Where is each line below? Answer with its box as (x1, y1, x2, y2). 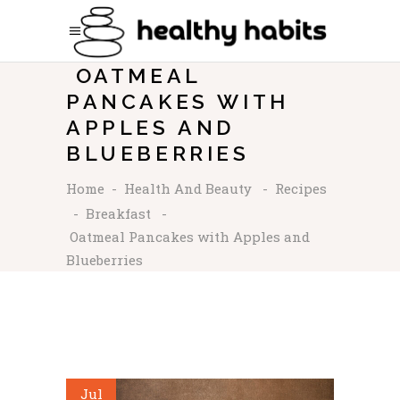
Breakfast (86, 204, 151, 223)
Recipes (275, 179, 327, 198)
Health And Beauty (124, 179, 252, 198)
